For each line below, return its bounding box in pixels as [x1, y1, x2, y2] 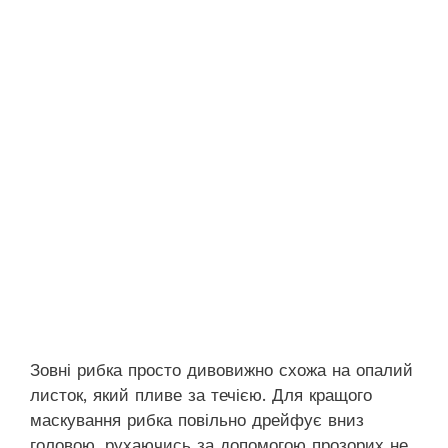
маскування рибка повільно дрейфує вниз [30, 409, 364, 430]
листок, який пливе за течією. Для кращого [30, 384, 372, 405]
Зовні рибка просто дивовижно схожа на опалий [30, 359, 413, 380]
